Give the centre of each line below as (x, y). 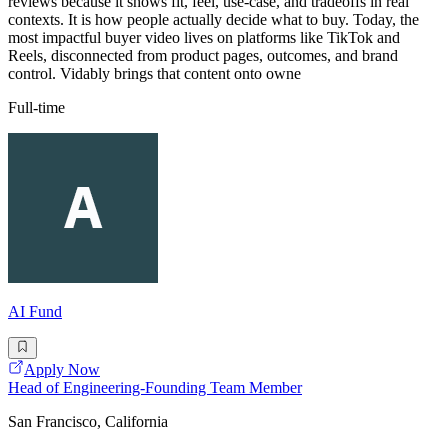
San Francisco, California (88, 422)
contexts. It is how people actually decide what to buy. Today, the (213, 19)
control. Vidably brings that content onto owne (154, 73)
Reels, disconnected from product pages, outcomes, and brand (203, 55)
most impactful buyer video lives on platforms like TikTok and (204, 37)
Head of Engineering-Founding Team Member (155, 388)
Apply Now (62, 370)
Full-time (36, 107)
